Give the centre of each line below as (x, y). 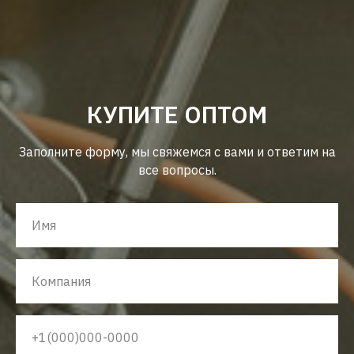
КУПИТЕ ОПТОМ (177, 114)
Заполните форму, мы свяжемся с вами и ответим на (177, 152)
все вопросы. (177, 170)
